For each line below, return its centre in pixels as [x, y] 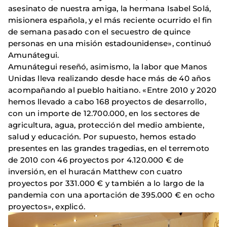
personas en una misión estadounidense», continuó [110, 44]
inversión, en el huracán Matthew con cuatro [96, 172]
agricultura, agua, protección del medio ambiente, [106, 125]
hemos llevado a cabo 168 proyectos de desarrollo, [107, 102]
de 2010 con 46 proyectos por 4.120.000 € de [96, 160]
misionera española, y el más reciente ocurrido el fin [110, 20]
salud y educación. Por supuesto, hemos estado [102, 137]
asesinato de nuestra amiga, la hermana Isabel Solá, [110, 9]
